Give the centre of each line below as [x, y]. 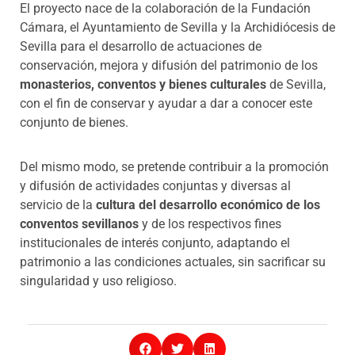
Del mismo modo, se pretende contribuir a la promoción [174, 166]
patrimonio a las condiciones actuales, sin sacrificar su [173, 261]
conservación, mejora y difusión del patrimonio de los [169, 65]
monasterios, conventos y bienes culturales [143, 84]
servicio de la [58, 204]
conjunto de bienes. [74, 122]
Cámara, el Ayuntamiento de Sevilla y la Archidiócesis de [177, 27]
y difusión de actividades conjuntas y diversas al [155, 185]
